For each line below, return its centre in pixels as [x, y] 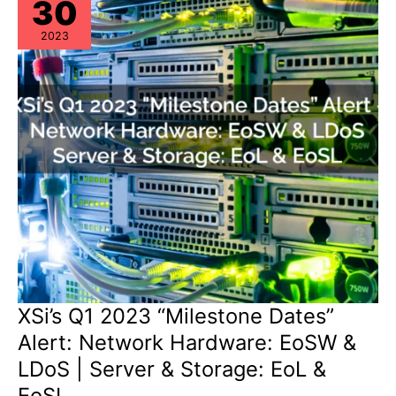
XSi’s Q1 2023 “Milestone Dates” [176, 316]
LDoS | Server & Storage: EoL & [172, 369]
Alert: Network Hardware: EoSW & [187, 342]
